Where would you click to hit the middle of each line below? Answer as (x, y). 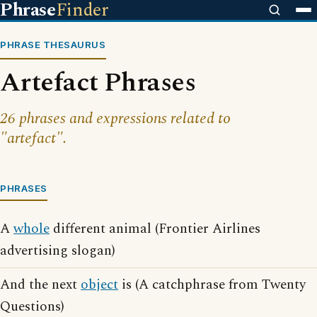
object (99, 285)
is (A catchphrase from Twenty (212, 285)
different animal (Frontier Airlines (155, 229)
